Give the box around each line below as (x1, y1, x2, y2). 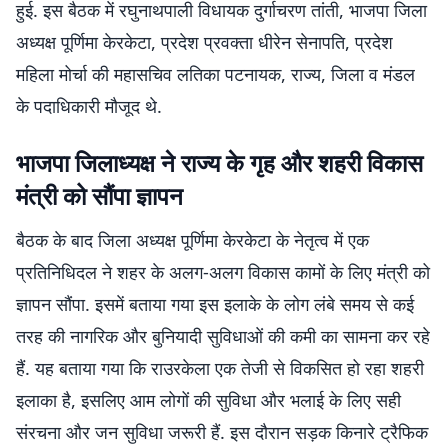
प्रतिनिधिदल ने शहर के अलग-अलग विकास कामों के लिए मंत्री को (16, 260, 430, 284)
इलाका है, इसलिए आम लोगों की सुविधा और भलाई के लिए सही (16, 388, 401, 412)
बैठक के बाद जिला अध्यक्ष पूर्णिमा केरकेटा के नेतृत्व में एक (16, 228, 369, 252)
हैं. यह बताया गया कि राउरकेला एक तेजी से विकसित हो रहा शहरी (16, 356, 424, 380)
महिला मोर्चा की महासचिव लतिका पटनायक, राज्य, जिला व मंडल (16, 62, 415, 86)
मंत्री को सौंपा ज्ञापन (16, 179, 183, 212)
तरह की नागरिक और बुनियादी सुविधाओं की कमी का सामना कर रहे (16, 324, 430, 348)
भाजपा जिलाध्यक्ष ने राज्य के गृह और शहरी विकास (16, 146, 423, 179)
